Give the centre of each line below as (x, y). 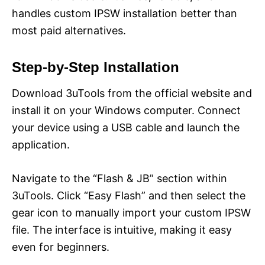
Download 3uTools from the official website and (132, 93)
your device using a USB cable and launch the (126, 128)
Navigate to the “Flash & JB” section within (119, 179)
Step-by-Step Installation (96, 67)
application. (41, 145)
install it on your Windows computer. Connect (126, 111)
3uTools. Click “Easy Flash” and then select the (129, 196)
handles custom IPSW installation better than (125, 14)
